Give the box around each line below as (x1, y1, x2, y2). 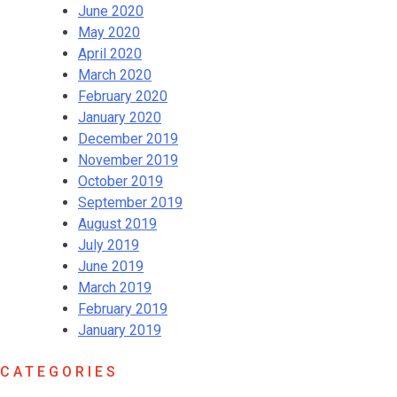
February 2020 (78, 87, 167, 105)
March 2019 (78, 278, 152, 296)
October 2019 (78, 172, 163, 190)
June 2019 (78, 257, 144, 275)
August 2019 (78, 214, 157, 232)
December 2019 (78, 129, 178, 147)
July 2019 (78, 236, 139, 253)
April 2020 (78, 44, 142, 62)
